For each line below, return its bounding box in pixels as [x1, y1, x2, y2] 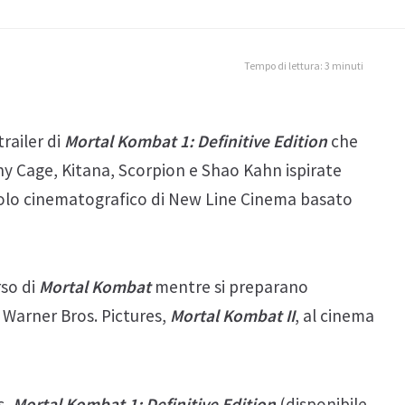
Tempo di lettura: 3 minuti [244, 58, 363, 72]
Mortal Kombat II [170, 305, 295, 327]
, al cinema [295, 305, 374, 327]
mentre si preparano [151, 276, 308, 298]
